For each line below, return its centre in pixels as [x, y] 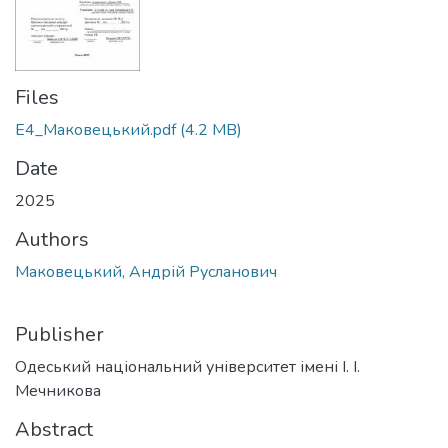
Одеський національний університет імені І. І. [187, 367]
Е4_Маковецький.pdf [95, 130]
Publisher [59, 335]
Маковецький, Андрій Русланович [146, 272]
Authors [52, 240]
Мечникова [58, 391]
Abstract [54, 430]
